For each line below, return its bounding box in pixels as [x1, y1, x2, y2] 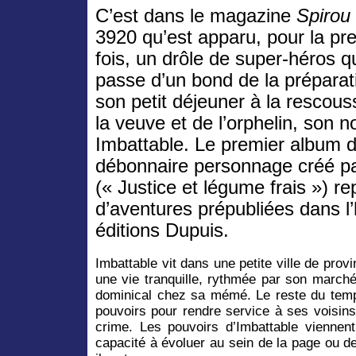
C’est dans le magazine [95, 6, 296, 26]
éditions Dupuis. [95, 220, 229, 241]
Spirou [296, 6, 350, 26]
